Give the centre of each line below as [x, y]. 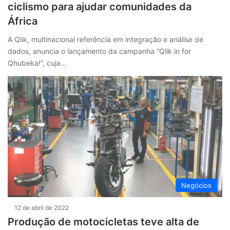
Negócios [196, 186]
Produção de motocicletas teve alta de [103, 222]
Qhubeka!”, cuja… [37, 63]
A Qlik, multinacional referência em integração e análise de [106, 40]
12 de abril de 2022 [42, 208]
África [23, 21]
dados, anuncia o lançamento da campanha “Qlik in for [99, 51]
